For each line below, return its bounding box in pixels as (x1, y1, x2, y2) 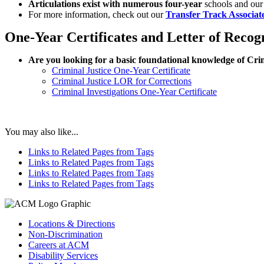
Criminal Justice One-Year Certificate (52, 65, 190, 75)
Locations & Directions (28, 218, 115, 229)
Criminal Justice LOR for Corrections (52, 75, 192, 86)
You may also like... (5, 126, 78, 137)
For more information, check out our (28, 9, 166, 19)
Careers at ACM (28, 239, 89, 250)
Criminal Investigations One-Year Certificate (52, 86, 217, 97)
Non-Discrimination (28, 229, 103, 239)
